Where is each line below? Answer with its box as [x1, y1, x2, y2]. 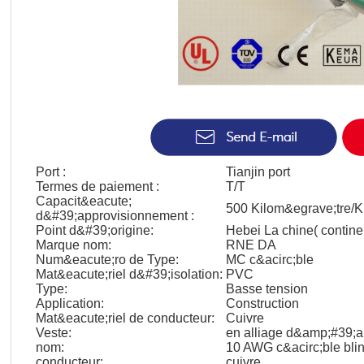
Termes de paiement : [36, 180, 159, 193]
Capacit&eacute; [36, 194, 132, 208]
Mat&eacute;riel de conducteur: [36, 311, 214, 325]
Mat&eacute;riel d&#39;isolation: [36, 267, 223, 281]
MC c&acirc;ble [226, 253, 314, 266]
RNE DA [226, 238, 276, 252]
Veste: [36, 326, 71, 340]
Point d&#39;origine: [36, 223, 154, 237]
